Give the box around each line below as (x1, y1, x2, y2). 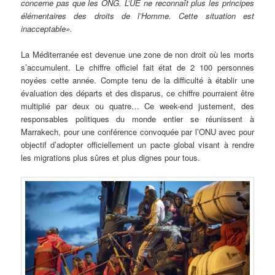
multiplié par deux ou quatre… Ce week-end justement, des (21, 99, 254, 112)
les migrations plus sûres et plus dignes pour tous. (21, 151, 201, 163)
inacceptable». (21, 22, 73, 34)
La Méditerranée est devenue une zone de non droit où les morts (21, 48, 254, 60)
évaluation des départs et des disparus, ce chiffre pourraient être (21, 87, 254, 99)
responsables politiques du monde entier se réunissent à (21, 112, 254, 125)
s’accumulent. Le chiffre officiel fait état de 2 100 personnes (21, 61, 254, 73)
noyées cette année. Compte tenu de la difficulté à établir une (21, 74, 254, 86)
